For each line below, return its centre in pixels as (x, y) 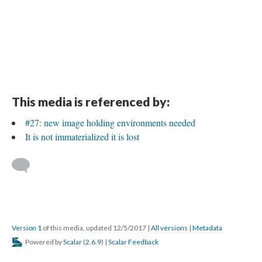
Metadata (207, 228)
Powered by (44, 242)
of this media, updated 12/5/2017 (94, 228)
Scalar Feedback (133, 242)
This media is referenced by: (91, 101)
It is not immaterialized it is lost (82, 137)
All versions (169, 228)
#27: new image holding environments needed (110, 123)
